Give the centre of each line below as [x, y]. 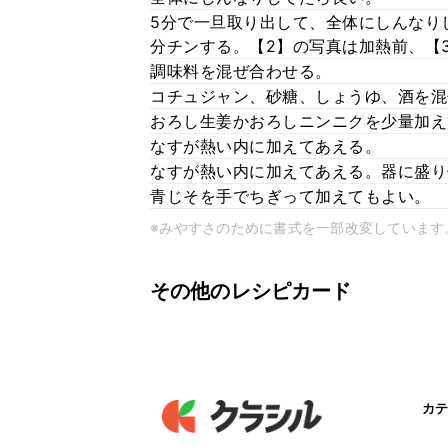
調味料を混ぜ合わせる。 [241, 71]
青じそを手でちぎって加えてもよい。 [290, 196]
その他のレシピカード [251, 291]
